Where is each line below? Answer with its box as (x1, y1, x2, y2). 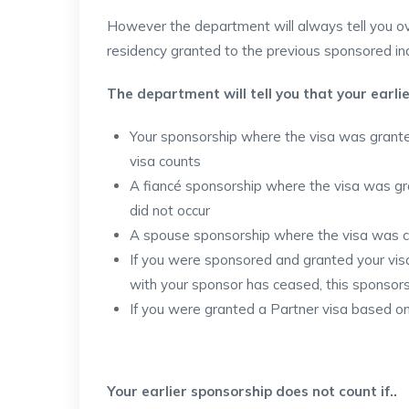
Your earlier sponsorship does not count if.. (107, 383, 397, 400)
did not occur (130, 202, 210, 219)
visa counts (130, 152, 201, 170)
